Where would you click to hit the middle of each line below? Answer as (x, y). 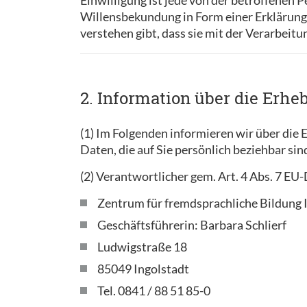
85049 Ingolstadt (143, 269)
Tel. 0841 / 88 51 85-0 (154, 291)
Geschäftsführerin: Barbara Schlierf (192, 225)
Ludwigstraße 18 (142, 247)
